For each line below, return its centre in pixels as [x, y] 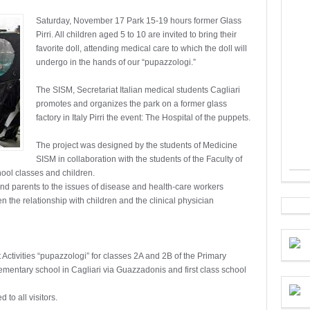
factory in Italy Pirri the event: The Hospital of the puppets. [143, 118]
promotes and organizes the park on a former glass [131, 104]
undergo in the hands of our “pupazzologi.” [116, 62]
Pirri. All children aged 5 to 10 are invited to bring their [136, 35]
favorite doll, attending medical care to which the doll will [142, 48]
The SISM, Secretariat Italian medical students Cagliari [138, 90]
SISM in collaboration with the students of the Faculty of [139, 159]
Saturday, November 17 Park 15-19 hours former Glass [139, 21]
